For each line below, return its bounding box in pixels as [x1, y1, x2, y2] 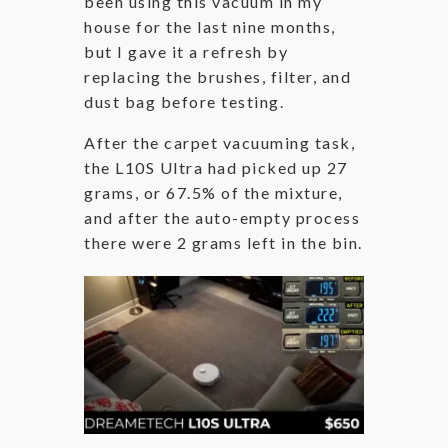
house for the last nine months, [84, 17, 336, 36]
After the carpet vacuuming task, [84, 133, 355, 152]
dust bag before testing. [84, 92, 284, 111]
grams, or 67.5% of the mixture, [84, 183, 343, 202]
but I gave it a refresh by [84, 42, 288, 61]
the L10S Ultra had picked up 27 [84, 158, 348, 177]
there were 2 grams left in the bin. [84, 233, 363, 252]
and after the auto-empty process [84, 208, 360, 227]
